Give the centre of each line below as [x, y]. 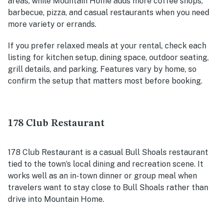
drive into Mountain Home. [56, 199]
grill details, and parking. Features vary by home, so [102, 69]
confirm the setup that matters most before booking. [105, 81]
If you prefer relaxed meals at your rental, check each [107, 46]
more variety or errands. [52, 24]
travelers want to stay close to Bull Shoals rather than [108, 188]
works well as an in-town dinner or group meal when [102, 176]
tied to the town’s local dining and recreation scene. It [106, 164]
